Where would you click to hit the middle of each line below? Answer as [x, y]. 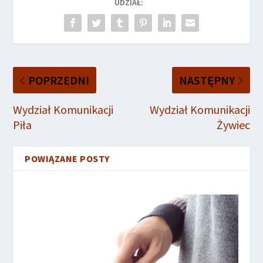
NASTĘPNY [207, 80]
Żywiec [233, 124]
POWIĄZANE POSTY [67, 158]
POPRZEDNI [59, 80]
